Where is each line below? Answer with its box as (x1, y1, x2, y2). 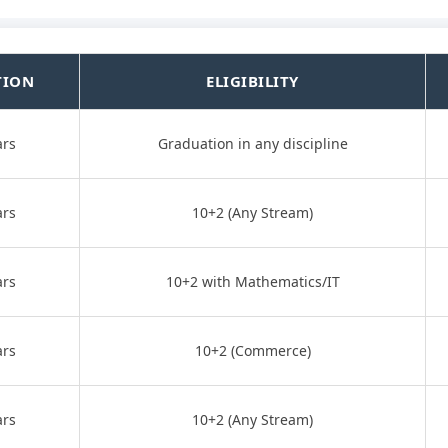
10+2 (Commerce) (194, 341, 311, 360)
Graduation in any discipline (157, 134, 348, 153)
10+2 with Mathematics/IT (165, 272, 340, 291)
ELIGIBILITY (206, 71, 299, 91)
